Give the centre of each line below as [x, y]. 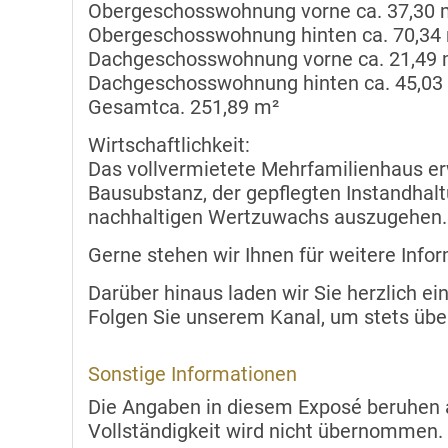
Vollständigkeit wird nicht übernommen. [265, 431]
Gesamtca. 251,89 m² [183, 107]
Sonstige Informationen [192, 374]
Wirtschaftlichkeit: [169, 145]
